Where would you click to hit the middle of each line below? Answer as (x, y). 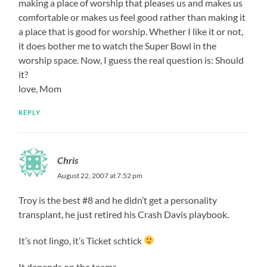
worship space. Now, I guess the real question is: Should (131, 60)
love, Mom (40, 88)
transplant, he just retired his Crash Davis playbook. (124, 214)
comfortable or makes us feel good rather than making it (132, 17)
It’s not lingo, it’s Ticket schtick (81, 240)
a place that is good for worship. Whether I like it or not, (131, 31)
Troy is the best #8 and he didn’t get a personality (118, 200)
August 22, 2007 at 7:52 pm (100, 175)
